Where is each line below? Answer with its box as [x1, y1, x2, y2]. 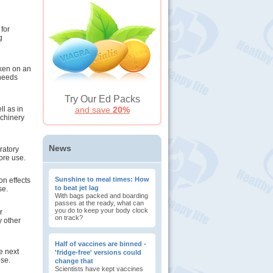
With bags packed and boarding [55, 192, 148, 199]
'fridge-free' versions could [55, 249, 141, 256]
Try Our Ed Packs [64, 94, 140, 104]
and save [74, 105, 113, 115]
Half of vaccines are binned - [55, 240, 146, 247]
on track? [55, 214, 83, 221]
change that [55, 257, 93, 264]
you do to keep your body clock [55, 207, 148, 214]
